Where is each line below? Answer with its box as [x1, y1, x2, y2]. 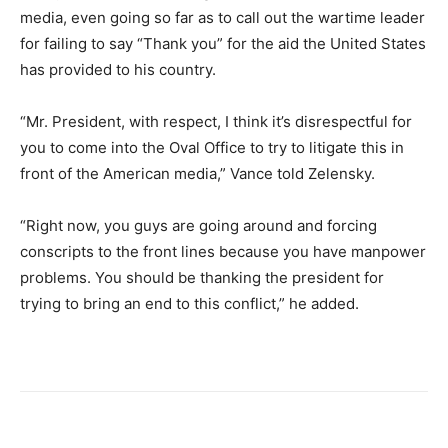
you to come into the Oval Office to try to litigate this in [20, 138, 404, 157]
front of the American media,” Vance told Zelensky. [20, 164, 375, 183]
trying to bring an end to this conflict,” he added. [20, 294, 359, 313]
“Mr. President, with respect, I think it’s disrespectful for [20, 112, 412, 131]
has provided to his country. [20, 60, 216, 79]
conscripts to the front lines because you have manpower [20, 242, 426, 261]
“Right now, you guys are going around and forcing [20, 216, 377, 235]
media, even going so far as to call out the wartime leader [20, 8, 425, 27]
